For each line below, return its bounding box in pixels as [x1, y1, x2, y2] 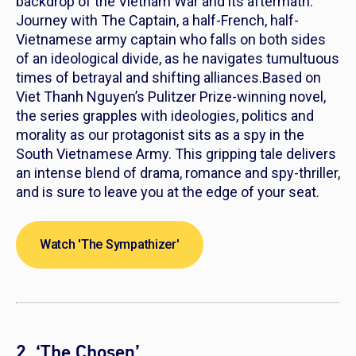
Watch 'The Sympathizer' [40, 236, 180, 252]
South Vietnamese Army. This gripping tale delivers [16, 145, 336, 162]
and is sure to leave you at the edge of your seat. [16, 183, 319, 200]
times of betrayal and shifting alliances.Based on [16, 68, 321, 86]
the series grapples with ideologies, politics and [16, 106, 314, 124]
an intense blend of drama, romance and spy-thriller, [16, 164, 340, 181]
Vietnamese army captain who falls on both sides [16, 30, 326, 48]
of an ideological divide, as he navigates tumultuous [16, 49, 339, 67]
